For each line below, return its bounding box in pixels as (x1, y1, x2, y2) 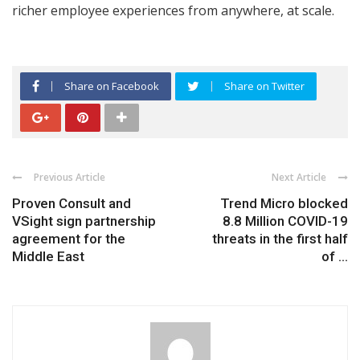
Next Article (272, 170, 326, 184)
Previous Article (34, 170, 105, 184)
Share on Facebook (64, 78, 159, 93)
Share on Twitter (224, 78, 305, 93)
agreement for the (12, 230, 125, 247)
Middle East (12, 247, 84, 264)
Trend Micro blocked (220, 194, 348, 211)
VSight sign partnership (12, 212, 156, 229)
